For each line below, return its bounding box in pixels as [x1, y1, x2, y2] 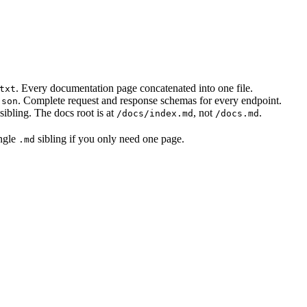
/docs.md [215, 108, 259, 119]
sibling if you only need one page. [35, 133, 184, 145]
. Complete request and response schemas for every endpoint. [18, 95, 282, 107]
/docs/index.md [116, 108, 193, 119]
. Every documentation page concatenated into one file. [16, 82, 253, 95]
